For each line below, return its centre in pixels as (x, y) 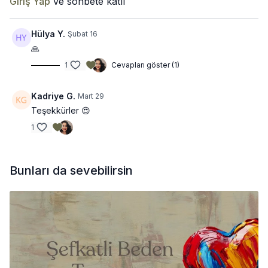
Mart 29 (91, 96)
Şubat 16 (83, 34)
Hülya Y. (48, 34)
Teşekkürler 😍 (61, 110)
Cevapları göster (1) (145, 65)
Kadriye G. (53, 96)
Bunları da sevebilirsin (71, 170)
